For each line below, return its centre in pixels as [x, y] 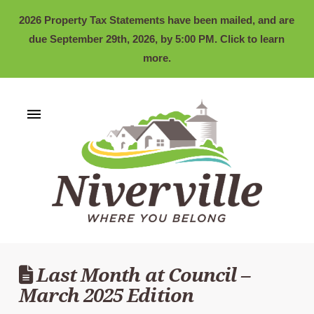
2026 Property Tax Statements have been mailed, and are [157, 20]
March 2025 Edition [106, 295]
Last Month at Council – [141, 275]
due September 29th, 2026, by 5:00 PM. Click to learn [157, 39]
